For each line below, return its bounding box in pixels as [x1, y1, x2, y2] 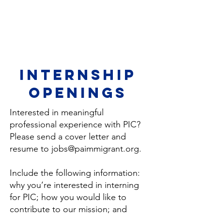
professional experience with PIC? [10, 119, 140, 130]
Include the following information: [10, 168, 140, 178]
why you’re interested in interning [10, 180, 139, 190]
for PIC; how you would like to [10, 192, 126, 202]
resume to [10, 143, 51, 154]
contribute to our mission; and [10, 204, 127, 215]
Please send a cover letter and [10, 131, 126, 142]
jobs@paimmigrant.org [51, 143, 139, 154]
